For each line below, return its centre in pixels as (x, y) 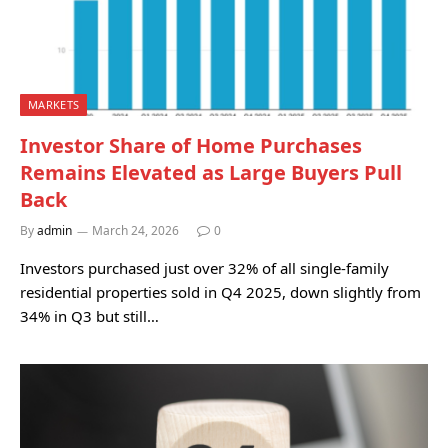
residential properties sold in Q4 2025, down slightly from (220, 292)
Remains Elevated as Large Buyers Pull (211, 172)
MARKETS (54, 104)
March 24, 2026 (135, 230)
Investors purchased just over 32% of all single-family (204, 268)
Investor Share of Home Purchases (191, 145)
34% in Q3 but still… (89, 316)
